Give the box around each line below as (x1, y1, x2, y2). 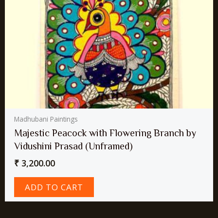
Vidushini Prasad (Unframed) (14, 140, 133, 151)
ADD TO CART (25, 182, 84, 193)
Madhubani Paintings (14, 114, 78, 124)
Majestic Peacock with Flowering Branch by (14, 127, 197, 138)
